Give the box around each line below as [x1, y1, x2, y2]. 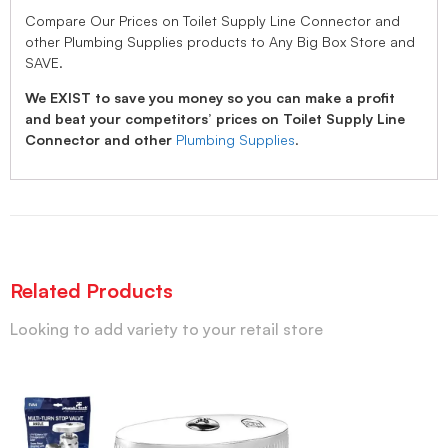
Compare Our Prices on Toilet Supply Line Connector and [25, 11, 400, 29]
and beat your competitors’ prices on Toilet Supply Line [25, 110, 405, 128]
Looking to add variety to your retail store [10, 318, 323, 339]
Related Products [10, 277, 173, 303]
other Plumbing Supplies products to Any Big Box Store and [25, 32, 415, 50]
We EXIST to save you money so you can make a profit [25, 89, 395, 107]
